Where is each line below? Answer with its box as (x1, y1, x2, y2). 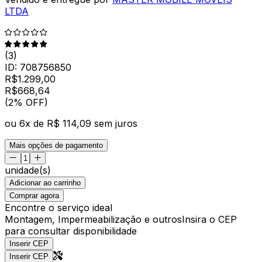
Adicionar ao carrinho (9, 178, 81, 187)
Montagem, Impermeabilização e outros (5, 213, 182, 225)
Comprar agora (9, 191, 59, 200)
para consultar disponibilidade (5, 225, 137, 237)
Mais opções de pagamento (9, 140, 103, 150)
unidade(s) (5, 164, 51, 176)
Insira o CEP (182, 213, 237, 225)
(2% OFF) (5, 96, 48, 108)
